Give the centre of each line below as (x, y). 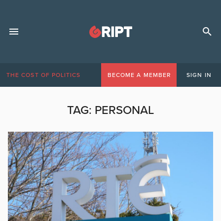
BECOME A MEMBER (139, 75)
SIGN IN (199, 75)
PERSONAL (124, 110)
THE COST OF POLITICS (44, 75)
